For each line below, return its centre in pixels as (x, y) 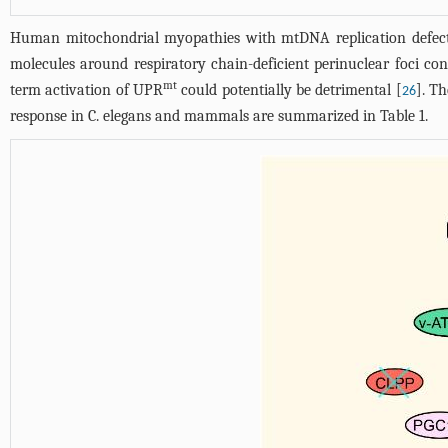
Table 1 (402, 116)
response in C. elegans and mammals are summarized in (195, 116)
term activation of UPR (87, 90)
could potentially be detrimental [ (289, 90)
